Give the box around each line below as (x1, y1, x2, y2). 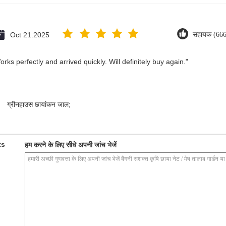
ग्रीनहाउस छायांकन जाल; (7, 100, 71, 108)
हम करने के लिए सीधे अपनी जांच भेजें (25, 141, 117, 149)
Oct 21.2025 (10, 31, 49, 39)
